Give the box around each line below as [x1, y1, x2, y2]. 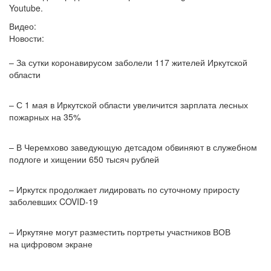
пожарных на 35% [9, 111, 80, 123]
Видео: [9, 20, 36, 33]
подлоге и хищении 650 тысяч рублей [9, 153, 159, 166]
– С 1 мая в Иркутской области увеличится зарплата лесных [9, 99, 248, 111]
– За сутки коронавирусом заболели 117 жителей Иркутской [9, 56, 247, 69]
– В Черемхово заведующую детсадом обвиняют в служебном [9, 141, 257, 154]
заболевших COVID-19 [9, 195, 98, 208]
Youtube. [9, 2, 43, 15]
